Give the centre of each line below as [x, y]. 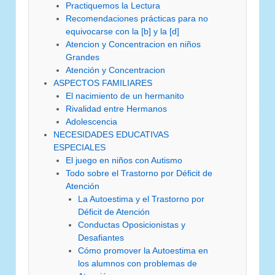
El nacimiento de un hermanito [125, 95]
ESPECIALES [79, 147]
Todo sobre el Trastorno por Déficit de [139, 173]
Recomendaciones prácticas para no [137, 18]
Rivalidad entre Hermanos [116, 108]
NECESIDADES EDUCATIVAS [111, 134]
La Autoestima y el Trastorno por [141, 199]
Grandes [83, 57]
